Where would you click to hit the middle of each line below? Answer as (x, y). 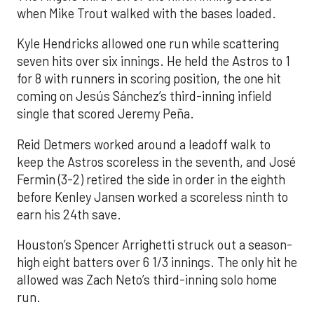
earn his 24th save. (69, 214)
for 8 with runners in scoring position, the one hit (149, 79)
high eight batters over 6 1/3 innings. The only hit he (157, 262)
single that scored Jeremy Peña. (105, 114)
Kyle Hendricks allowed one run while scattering (148, 44)
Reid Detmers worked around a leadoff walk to (144, 144)
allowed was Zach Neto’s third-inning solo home (147, 280)
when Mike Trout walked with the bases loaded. (146, 14)
